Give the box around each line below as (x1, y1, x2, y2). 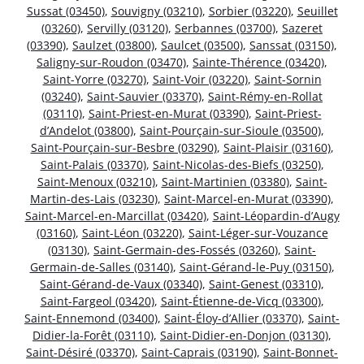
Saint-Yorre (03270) (42, 71, 146, 87)
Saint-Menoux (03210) (37, 173, 155, 189)
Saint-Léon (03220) (81, 224, 182, 240)
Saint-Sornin (253, 71, 322, 87)
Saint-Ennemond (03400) (24, 310, 158, 326)
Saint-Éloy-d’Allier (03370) (164, 310, 301, 326)
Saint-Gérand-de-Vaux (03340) (40, 275, 202, 292)
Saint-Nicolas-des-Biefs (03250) (152, 156, 321, 172)
